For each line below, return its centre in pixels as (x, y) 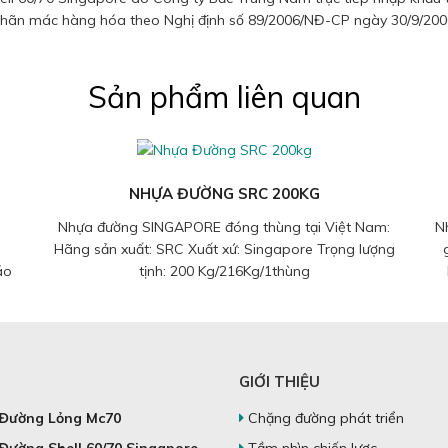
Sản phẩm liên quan (224, 97)
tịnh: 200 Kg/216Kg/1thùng (224, 271)
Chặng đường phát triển (324, 418)
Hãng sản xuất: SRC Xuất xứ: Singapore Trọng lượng (224, 249)
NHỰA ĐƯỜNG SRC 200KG (224, 194)
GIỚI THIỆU (279, 382)
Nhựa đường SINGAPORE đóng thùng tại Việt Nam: (224, 227)
